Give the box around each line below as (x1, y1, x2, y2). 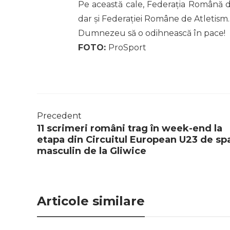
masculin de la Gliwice (37, 145, 146, 157)
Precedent (37, 111, 82, 121)
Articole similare (37, 194, 145, 209)
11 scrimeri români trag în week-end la (37, 123, 222, 135)
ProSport (108, 43, 146, 53)
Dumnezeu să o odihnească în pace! (78, 28, 225, 39)
